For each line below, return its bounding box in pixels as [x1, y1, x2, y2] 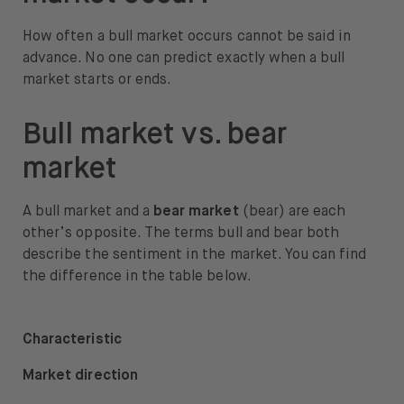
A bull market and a [23, 205, 154, 220]
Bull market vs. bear [23, 121, 287, 151]
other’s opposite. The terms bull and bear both [23, 226, 340, 242]
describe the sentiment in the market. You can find [23, 248, 367, 263]
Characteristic [23, 333, 122, 348]
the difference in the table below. [23, 270, 252, 285]
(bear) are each [238, 205, 346, 220]
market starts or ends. [23, 73, 172, 88]
